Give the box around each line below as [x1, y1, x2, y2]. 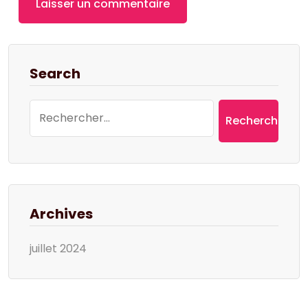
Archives [30, 204, 93, 223]
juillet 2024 [30, 241, 87, 256]
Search [30, 64, 80, 83]
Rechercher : [29, 100, 98, 115]
